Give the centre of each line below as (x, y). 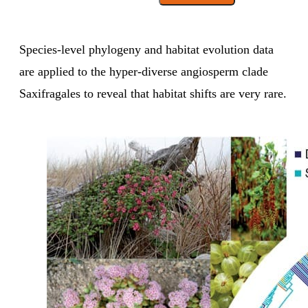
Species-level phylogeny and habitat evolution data (146, 50)
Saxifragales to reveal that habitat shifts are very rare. (153, 94)
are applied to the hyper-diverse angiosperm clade (144, 72)
